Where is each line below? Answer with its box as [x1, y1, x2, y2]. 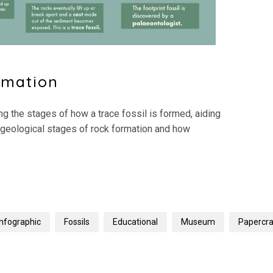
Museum [181, 217, 215, 227]
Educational [113, 217, 158, 227]
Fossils [64, 217, 90, 227]
